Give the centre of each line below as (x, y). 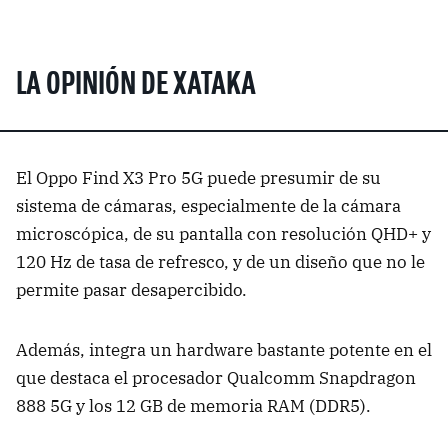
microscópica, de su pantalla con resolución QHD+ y (223, 233)
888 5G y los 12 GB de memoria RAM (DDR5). (193, 405)
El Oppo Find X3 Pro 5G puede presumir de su (198, 177)
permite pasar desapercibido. (131, 289)
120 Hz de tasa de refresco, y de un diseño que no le (220, 261)
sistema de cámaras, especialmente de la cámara (208, 205)
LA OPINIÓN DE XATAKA (136, 85)
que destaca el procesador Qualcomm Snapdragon (216, 377)
